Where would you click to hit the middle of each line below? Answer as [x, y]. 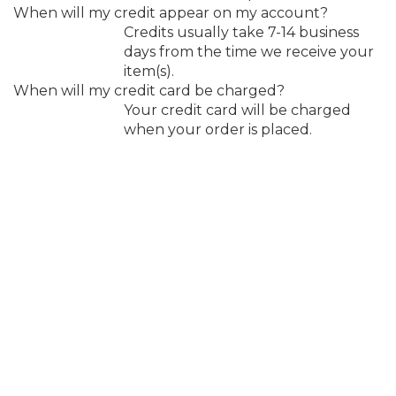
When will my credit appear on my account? [171, 12]
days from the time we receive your [249, 51]
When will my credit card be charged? [149, 90]
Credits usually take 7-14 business [241, 32]
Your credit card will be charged [237, 110]
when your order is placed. [218, 129]
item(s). [149, 71]
